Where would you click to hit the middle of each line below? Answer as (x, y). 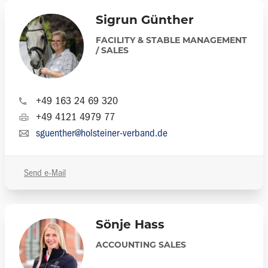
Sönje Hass (130, 226)
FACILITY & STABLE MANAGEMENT (171, 41)
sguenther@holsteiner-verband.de (102, 133)
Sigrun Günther (145, 21)
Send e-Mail (45, 173)
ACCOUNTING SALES (141, 246)
